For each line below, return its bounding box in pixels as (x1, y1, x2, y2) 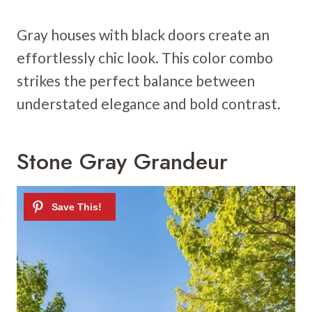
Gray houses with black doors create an (17, 26, 270, 44)
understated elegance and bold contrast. (17, 95, 281, 113)
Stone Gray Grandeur (17, 146, 228, 178)
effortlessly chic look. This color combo (17, 49, 273, 67)
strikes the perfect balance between (17, 72, 255, 90)
